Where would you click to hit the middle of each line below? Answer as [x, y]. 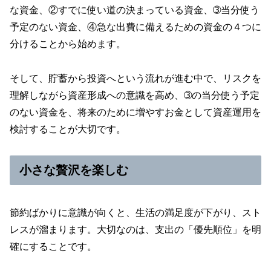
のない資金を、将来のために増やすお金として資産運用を [135, 113]
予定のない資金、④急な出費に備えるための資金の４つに [135, 27]
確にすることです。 [53, 247]
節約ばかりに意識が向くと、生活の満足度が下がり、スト [135, 213]
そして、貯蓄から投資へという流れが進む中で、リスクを [135, 79]
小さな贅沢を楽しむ [74, 170]
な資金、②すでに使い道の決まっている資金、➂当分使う [135, 10]
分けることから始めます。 [68, 44]
